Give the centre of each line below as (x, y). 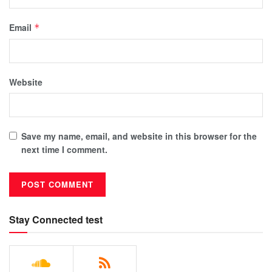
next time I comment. (64, 149)
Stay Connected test (56, 219)
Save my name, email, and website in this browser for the (139, 136)
